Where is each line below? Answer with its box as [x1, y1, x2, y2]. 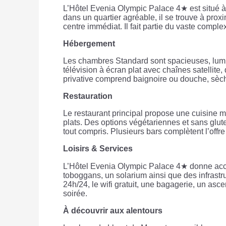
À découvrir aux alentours [63, 206, 162, 215]
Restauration [63, 92, 112, 101]
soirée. [63, 189, 87, 198]
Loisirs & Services [63, 144, 133, 153]
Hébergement [63, 39, 115, 48]
